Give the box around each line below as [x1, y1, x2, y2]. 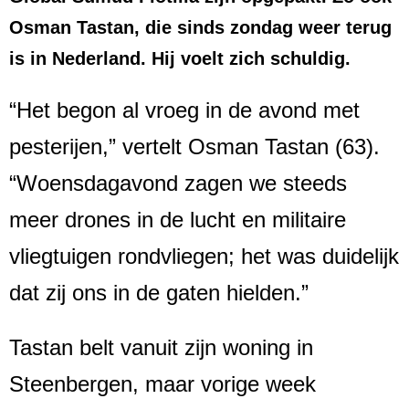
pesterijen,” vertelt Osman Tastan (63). [9, 133, 380, 159]
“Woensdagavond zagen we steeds [9, 170, 347, 195]
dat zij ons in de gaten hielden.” [9, 279, 309, 305]
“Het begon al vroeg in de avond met [9, 97, 360, 122]
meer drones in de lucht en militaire [9, 206, 346, 232]
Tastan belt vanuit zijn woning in [9, 334, 313, 360]
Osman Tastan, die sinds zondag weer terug [9, 16, 392, 37]
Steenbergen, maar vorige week [9, 371, 316, 396]
